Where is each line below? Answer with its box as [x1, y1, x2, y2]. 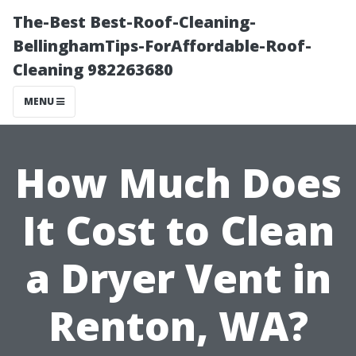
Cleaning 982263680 [13, 59, 173, 80]
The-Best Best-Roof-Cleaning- [13, 11, 256, 33]
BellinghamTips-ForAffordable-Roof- [13, 35, 311, 56]
